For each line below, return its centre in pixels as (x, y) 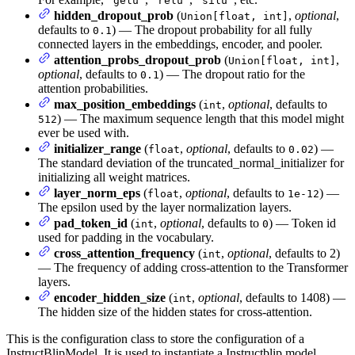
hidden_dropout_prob (114, 16)
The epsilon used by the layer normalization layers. (165, 208)
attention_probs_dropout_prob (137, 60)
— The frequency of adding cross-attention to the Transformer (193, 268)
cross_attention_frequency (124, 254)
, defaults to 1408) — (292, 298)
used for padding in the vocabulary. (126, 238)
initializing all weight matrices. (114, 177)
